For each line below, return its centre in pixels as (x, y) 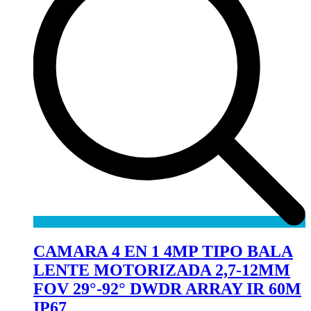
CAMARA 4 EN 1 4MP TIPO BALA (163, 251)
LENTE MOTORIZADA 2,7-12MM (162, 270)
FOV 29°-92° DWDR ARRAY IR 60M (167, 288)
